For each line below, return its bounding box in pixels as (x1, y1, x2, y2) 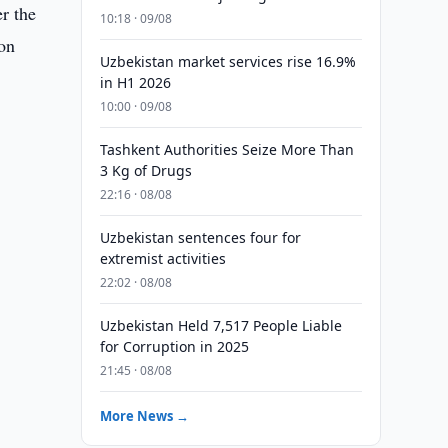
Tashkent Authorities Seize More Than (99, 140, 354, 159)
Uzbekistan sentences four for (99, 228, 301, 247)
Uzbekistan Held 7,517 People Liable (99, 316, 342, 335)
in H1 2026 (99, 73, 171, 92)
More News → (99, 407, 189, 425)
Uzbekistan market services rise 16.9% (99, 52, 356, 71)
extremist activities (99, 249, 226, 268)
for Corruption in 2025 (99, 337, 249, 356)
